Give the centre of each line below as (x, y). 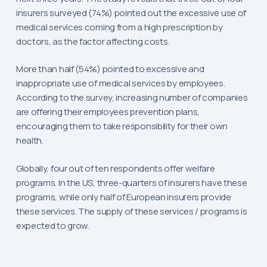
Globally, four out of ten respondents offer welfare (115, 168)
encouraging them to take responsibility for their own (122, 126)
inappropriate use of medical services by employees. (120, 83)
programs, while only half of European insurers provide (123, 197)
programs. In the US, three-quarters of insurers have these (131, 182)
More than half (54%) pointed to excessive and (110, 69)
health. (30, 141)
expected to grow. (52, 225)
